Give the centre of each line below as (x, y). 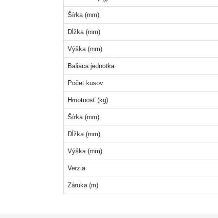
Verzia (76, 168)
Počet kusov (85, 83)
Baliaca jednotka (91, 66)
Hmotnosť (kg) (88, 100)
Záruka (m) (83, 185)
